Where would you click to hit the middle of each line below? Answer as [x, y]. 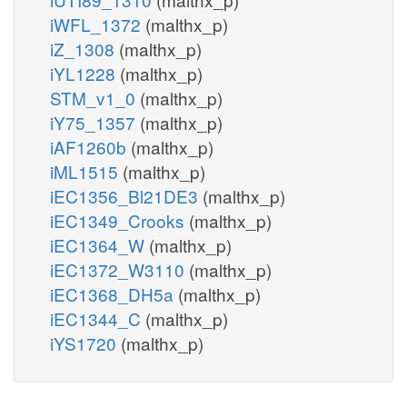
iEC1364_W [99, 244]
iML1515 [86, 171]
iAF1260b [90, 146]
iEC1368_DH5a [114, 293]
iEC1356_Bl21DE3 [126, 195]
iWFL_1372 [98, 24]
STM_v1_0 [95, 97]
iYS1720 [85, 342]
